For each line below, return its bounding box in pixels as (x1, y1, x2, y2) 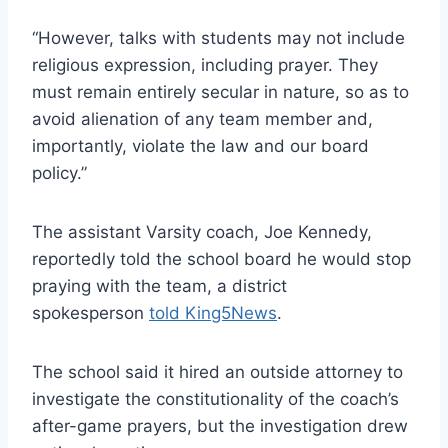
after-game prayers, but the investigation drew (32, 415, 408, 436)
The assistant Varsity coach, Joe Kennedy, (32, 221, 372, 242)
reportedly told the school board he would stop (32, 248, 411, 269)
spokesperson (32, 302, 149, 323)
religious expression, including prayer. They (32, 54, 378, 75)
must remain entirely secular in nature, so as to (32, 81, 409, 102)
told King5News (149, 302, 277, 323)
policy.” (32, 162, 87, 183)
